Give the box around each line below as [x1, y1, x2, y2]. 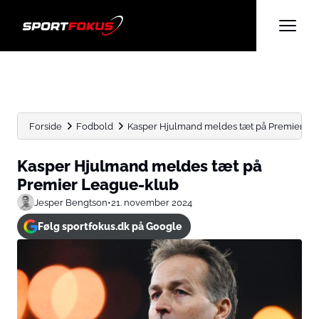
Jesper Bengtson [34, 197, 108, 208]
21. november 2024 [111, 197, 192, 208]
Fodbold [76, 120, 113, 132]
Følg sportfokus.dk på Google [37, 221, 182, 232]
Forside [29, 120, 62, 132]
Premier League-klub [17, 175, 179, 194]
